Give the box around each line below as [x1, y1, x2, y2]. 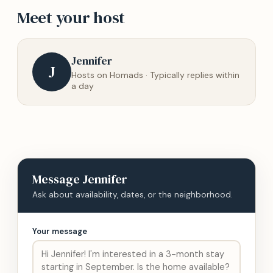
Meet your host [17, 6, 126, 29]
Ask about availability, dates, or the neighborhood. [32, 190, 233, 200]
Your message [32, 226, 87, 236]
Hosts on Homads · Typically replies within [71, 69, 239, 80]
